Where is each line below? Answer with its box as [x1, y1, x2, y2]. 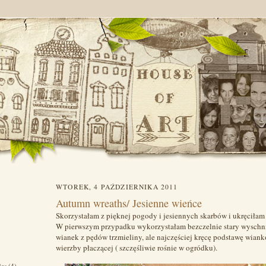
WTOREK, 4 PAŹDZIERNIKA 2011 [56, 182, 178, 191]
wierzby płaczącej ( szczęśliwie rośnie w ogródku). [56, 242, 217, 253]
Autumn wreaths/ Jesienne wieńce [56, 196, 202, 210]
